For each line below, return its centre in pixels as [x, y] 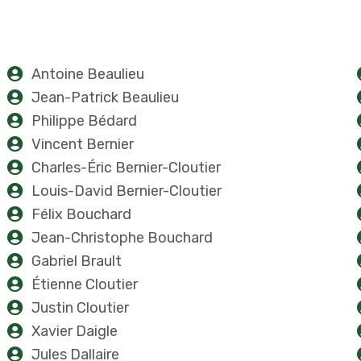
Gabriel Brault [77, 261]
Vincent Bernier [83, 144]
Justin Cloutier [80, 308]
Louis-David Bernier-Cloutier [127, 191]
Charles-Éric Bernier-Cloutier [126, 168]
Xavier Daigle [75, 331]
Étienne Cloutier [85, 284]
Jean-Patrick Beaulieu [105, 98]
